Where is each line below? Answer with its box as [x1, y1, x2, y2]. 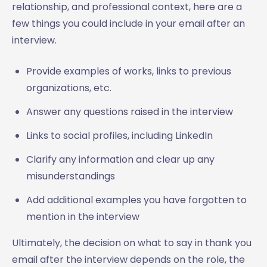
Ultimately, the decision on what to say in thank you [12, 235, 252, 250]
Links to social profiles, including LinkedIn [26, 128, 213, 142]
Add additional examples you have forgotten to [26, 193, 247, 207]
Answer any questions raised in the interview [26, 104, 233, 119]
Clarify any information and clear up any [26, 152, 215, 166]
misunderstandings [26, 169, 115, 183]
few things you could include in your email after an [12, 16, 245, 30]
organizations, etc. [26, 80, 111, 95]
